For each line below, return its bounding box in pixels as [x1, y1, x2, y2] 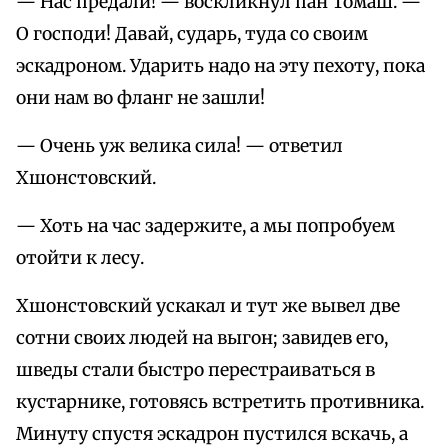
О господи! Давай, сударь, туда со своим [16, 23, 368, 46]
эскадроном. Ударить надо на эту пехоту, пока [16, 55, 425, 78]
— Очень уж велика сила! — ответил [16, 135, 343, 158]
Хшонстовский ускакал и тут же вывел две [16, 295, 400, 318]
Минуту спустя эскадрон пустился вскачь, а [16, 423, 408, 446]
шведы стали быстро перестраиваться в [16, 359, 375, 382]
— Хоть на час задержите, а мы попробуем [16, 215, 395, 238]
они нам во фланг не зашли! [16, 87, 265, 110]
